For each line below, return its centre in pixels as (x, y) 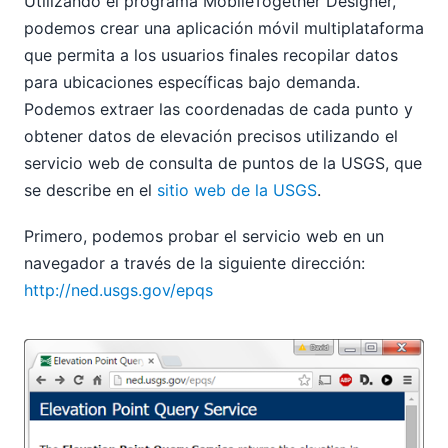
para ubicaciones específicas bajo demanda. (192, 81)
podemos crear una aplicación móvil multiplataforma (224, 27)
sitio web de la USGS (237, 189)
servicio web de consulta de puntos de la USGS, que (223, 162)
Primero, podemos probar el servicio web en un (204, 235)
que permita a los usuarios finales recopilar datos (211, 54)
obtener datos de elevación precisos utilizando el (211, 135)
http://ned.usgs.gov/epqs (118, 289)
